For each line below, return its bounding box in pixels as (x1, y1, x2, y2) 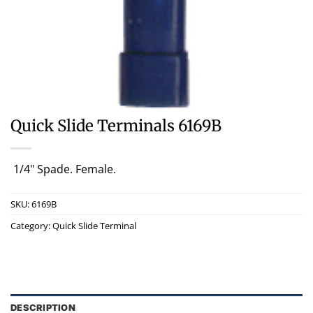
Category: (10, 219, 52, 232)
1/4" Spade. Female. (10, 161, 116, 177)
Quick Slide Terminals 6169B (10, 116, 221, 136)
